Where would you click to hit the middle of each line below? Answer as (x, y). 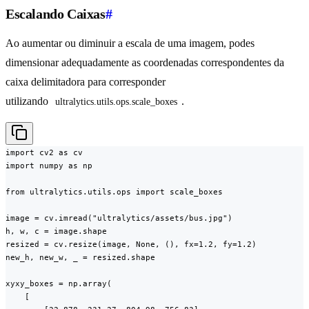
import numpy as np (49, 166)
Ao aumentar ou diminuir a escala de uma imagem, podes (130, 43)
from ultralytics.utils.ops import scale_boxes (114, 192)
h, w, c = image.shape (56, 231)
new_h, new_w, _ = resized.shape (80, 258)
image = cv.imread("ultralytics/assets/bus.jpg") (119, 218)
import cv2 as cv (44, 153)
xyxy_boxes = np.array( (59, 284)
